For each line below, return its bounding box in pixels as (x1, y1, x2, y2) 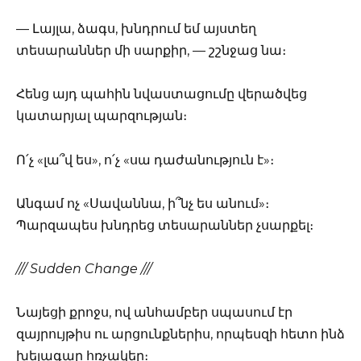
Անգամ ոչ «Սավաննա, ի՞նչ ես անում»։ (16, 195, 269, 211)
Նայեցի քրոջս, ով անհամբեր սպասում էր (16, 305, 293, 321)
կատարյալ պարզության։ (16, 108, 187, 124)
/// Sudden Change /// (16, 261, 151, 277)
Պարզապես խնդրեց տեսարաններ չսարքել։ (16, 217, 313, 233)
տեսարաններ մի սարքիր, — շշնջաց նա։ (16, 43, 286, 59)
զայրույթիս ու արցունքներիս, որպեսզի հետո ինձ (16, 326, 345, 342)
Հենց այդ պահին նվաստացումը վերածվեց (16, 86, 307, 102)
